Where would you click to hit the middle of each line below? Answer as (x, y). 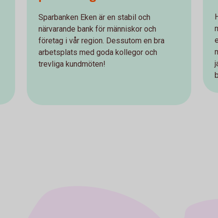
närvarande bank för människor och (97, 29)
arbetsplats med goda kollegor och (98, 53)
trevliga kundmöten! (72, 64)
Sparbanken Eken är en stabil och (94, 18)
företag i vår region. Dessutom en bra (101, 41)
